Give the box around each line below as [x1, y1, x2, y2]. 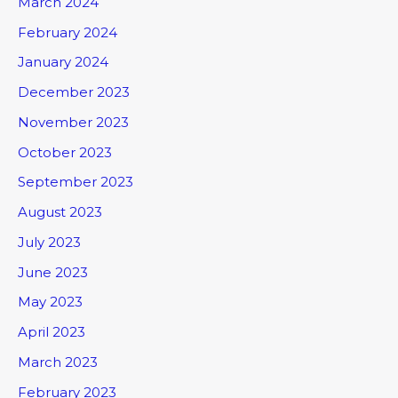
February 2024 [18, 23, 117, 41]
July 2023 [18, 233, 81, 251]
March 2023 [18, 353, 98, 370]
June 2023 [18, 263, 88, 281]
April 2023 [18, 323, 85, 341]
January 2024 [18, 53, 108, 71]
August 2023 [18, 203, 102, 221]
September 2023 [18, 173, 133, 191]
